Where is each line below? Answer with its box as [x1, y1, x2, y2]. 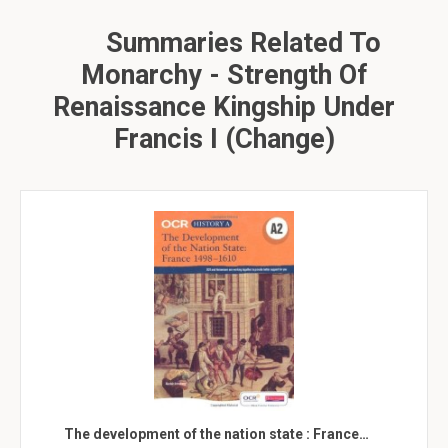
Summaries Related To [99, 27, 381, 59]
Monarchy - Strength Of [81, 59, 367, 91]
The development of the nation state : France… [64, 426, 369, 442]
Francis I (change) [113, 123, 335, 155]
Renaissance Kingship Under [53, 91, 395, 123]
